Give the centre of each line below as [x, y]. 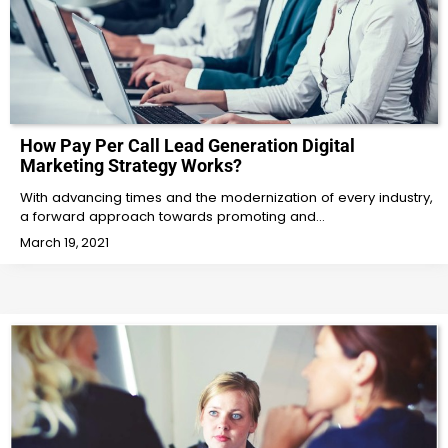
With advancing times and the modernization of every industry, [226, 198]
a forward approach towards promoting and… [172, 217]
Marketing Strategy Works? [131, 166]
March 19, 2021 [64, 243]
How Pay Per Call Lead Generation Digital [187, 146]
